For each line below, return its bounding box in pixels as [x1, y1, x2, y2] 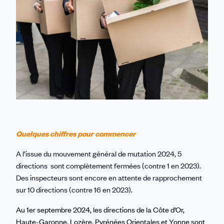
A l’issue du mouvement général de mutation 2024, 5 [16, 148, 181, 159]
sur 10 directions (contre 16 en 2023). [16, 184, 135, 195]
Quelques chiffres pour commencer [16, 128, 137, 139]
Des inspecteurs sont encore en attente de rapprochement [16, 172, 202, 183]
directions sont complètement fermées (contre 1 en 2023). [16, 160, 201, 171]
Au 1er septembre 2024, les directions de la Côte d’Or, [16, 204, 184, 215]
